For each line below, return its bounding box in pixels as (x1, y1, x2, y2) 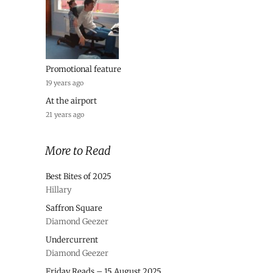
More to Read (45, 144, 111, 158)
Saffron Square (46, 203, 102, 214)
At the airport (46, 96, 97, 107)
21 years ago (46, 110, 84, 119)
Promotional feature (46, 64, 121, 75)
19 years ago (46, 79, 83, 88)
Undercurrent (46, 235, 98, 246)
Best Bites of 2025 (46, 171, 112, 182)
